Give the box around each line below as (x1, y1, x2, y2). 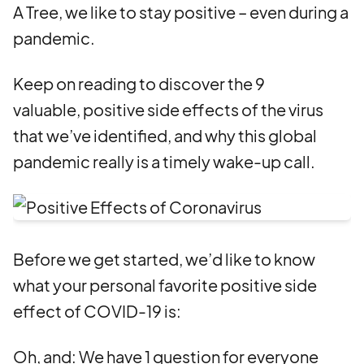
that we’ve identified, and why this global (13, 125, 317, 145)
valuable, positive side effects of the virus (13, 99, 323, 119)
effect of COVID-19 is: (13, 301, 181, 321)
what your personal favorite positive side (13, 275, 317, 295)
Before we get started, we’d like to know (13, 249, 315, 269)
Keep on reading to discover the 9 (13, 73, 265, 93)
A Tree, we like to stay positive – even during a (13, 2, 349, 22)
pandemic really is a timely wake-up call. (13, 151, 315, 171)
